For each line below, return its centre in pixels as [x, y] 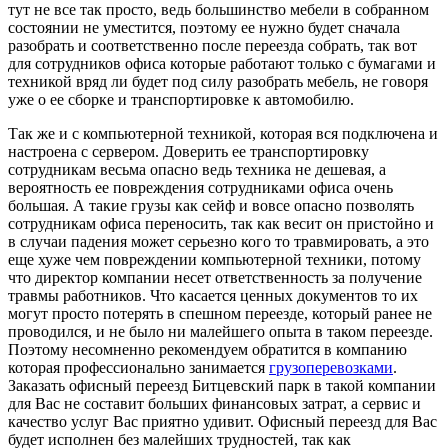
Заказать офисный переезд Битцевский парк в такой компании [222, 386]
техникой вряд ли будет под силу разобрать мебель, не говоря [218, 82]
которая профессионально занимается [138, 368]
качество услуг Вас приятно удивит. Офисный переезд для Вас [222, 422]
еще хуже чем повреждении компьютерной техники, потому [214, 260]
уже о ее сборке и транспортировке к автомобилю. [181, 100]
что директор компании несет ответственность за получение [215, 278]
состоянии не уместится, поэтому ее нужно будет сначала [204, 28]
